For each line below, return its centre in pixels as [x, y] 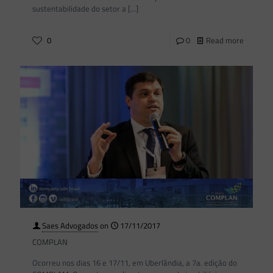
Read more [225, 41]
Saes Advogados [70, 225]
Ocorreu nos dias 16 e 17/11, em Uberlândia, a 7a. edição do [135, 263]
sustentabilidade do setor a [79, 9]
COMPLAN [50, 242]
